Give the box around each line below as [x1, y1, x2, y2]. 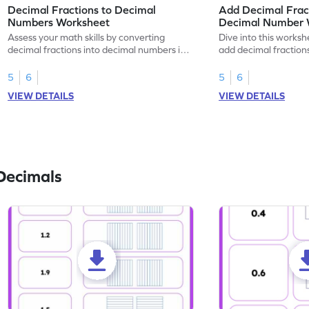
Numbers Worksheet [8, 15, 110, 28]
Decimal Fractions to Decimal [8, 3, 157, 16]
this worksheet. [8, 56, 74, 68]
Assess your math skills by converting [8, 31, 166, 43]
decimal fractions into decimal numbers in [8, 43, 186, 55]
